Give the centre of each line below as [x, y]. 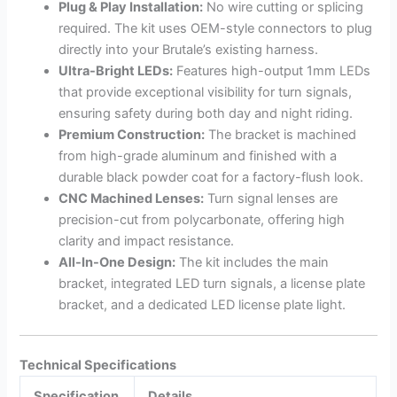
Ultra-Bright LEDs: [116, 70]
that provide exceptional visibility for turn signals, [206, 92]
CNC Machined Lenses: [132, 198]
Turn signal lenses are [271, 198]
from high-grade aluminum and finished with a [198, 156]
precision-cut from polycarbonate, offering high [202, 219]
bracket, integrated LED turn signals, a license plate [212, 283]
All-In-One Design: [117, 262]
